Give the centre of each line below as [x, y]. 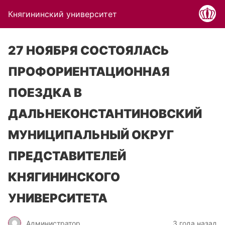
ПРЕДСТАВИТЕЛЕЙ [67, 156]
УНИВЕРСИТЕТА [58, 198]
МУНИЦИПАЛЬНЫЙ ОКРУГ [91, 135]
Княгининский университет [63, 14]
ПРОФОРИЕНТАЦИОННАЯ [89, 72]
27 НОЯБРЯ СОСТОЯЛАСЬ [89, 50]
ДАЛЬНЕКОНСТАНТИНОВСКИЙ [105, 114]
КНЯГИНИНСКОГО [64, 177]
